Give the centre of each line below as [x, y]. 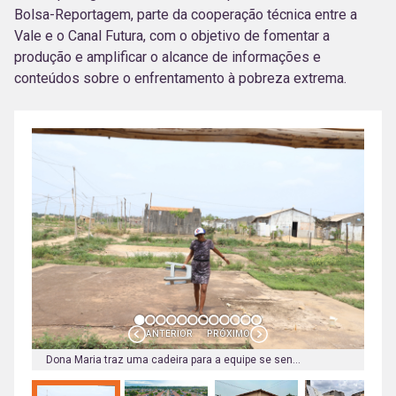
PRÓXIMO [228, 334]
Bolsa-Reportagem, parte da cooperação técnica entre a [186, 14]
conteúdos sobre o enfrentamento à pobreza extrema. [180, 78]
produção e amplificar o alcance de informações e [168, 57]
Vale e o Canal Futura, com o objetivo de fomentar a [172, 35]
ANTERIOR [169, 334]
